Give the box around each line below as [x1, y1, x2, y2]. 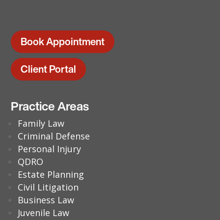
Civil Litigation [18, 181, 79, 193]
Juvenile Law [18, 207, 70, 219]
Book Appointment [21, 34, 105, 49]
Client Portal [21, 62, 77, 77]
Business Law [18, 194, 75, 206]
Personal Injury [18, 143, 82, 155]
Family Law [18, 117, 65, 130]
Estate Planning [18, 168, 84, 181]
